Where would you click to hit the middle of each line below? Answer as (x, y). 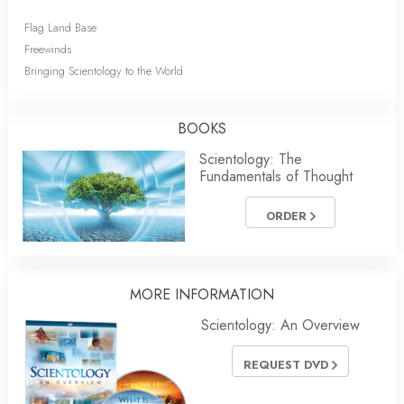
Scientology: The (251, 159)
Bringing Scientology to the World (104, 70)
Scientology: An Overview (280, 325)
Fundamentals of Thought (276, 176)
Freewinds (48, 49)
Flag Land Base (60, 27)
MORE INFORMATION (202, 294)
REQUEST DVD (288, 364)
